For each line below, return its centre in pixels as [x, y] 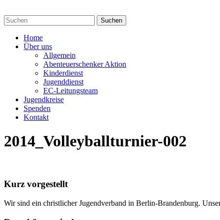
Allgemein [59, 55]
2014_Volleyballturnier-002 [95, 141]
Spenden [37, 108]
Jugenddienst [63, 82]
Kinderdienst [63, 73]
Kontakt [36, 117]
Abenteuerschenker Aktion [85, 64]
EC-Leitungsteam [70, 90]
